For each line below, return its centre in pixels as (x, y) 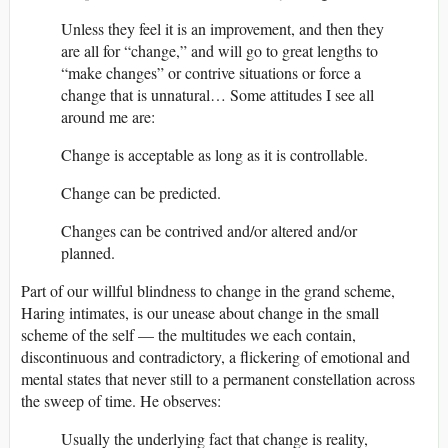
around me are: (108, 117)
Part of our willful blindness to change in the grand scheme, (208, 291)
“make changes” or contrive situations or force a (211, 73)
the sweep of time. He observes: (121, 401)
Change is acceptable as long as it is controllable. (214, 155)
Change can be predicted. (141, 193)
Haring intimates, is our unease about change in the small (200, 313)
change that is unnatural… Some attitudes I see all (217, 95)
